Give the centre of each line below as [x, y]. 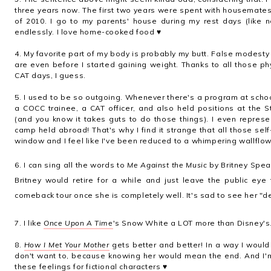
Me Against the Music [167, 165]
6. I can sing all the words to [71, 165]
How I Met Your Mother [67, 245]
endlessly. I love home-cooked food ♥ [88, 32]
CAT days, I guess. [50, 75]
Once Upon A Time [78, 223]
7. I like [29, 223]
